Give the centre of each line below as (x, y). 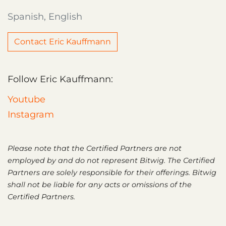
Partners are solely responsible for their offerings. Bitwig (112, 172)
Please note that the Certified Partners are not (95, 148)
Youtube (26, 99)
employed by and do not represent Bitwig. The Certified (111, 160)
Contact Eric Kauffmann (63, 41)
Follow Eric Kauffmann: (60, 79)
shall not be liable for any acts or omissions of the (100, 184)
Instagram (31, 114)
